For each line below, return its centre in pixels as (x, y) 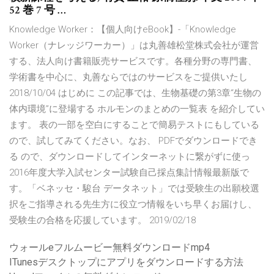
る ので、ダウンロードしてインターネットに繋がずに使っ (130, 157)
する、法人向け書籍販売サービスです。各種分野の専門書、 (133, 61)
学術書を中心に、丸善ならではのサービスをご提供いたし (128, 77)
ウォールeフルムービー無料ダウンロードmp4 (109, 248)
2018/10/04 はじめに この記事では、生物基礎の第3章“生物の (135, 93)
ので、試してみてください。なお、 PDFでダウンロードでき (133, 141)
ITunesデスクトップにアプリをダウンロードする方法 (126, 262)
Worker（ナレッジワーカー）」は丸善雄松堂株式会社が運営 (134, 46)
